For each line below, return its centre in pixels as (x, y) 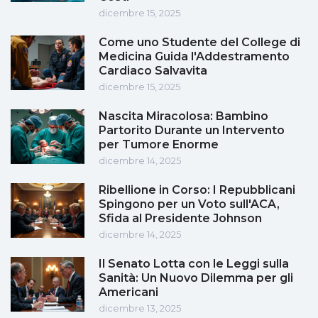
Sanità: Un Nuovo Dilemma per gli (196, 278)
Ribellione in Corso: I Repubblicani (197, 190)
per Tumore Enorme (159, 145)
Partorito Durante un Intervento (192, 131)
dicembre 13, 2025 (140, 308)
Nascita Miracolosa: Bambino (183, 116)
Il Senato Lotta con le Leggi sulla (194, 264)
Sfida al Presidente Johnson (180, 219)
